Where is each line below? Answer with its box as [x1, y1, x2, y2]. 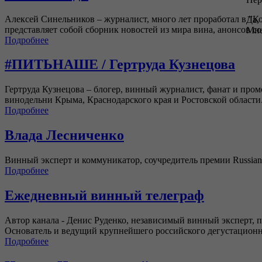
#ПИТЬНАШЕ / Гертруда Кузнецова [5, 57, 235, 73]
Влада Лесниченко [5, 127, 124, 143]
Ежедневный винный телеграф [5, 188, 204, 204]
